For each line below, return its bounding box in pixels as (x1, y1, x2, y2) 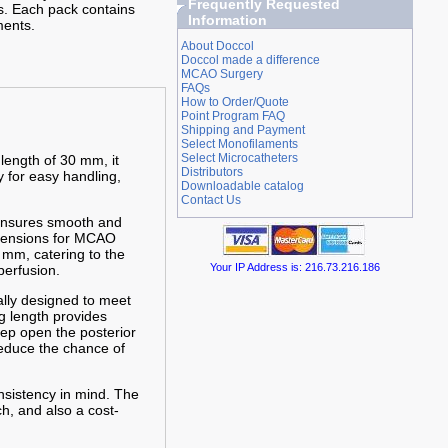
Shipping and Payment (180, 123, 305, 137)
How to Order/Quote (180, 95, 289, 109)
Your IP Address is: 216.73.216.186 (209, 261, 380, 273)
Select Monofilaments (180, 137, 298, 151)
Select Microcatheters (180, 151, 298, 165)
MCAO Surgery (180, 67, 263, 81)
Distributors (180, 165, 243, 179)
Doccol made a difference (180, 53, 320, 67)
